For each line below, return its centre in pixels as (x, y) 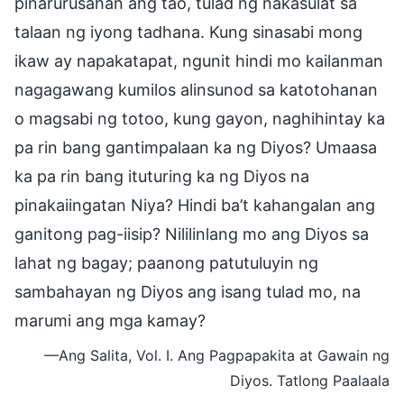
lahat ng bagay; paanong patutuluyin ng (166, 262)
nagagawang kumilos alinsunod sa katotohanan (196, 89)
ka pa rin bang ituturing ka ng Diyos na (162, 176)
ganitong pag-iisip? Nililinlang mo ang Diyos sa (192, 234)
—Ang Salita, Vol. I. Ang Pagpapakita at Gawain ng (217, 355)
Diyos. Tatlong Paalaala (310, 380)
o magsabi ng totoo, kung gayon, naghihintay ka (200, 118)
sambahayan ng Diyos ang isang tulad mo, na (188, 291)
